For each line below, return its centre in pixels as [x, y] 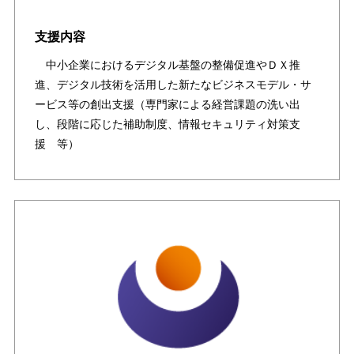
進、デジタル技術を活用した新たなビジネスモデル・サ [173, 84]
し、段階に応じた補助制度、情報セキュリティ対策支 [167, 124]
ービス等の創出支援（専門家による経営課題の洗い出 [167, 104]
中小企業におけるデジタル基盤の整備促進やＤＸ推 [167, 64]
